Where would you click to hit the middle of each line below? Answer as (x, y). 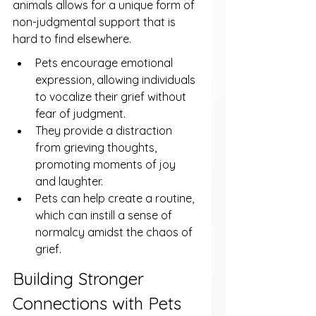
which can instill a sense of (105, 215)
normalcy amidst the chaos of (115, 232)
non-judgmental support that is (96, 22)
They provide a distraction (105, 131)
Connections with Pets (97, 303)
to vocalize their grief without (112, 97)
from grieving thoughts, (97, 148)
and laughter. (69, 182)
